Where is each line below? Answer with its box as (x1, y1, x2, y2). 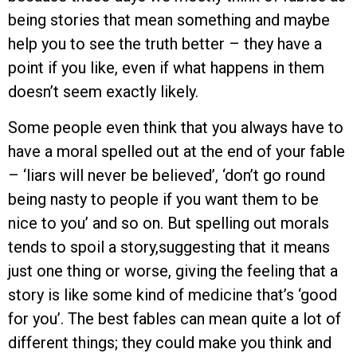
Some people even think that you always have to (8, 117, 343, 137)
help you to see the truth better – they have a (8, 34, 322, 54)
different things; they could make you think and (8, 332, 331, 352)
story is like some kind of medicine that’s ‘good (8, 284, 337, 304)
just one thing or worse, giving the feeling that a (8, 261, 338, 280)
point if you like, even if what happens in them (8, 58, 324, 78)
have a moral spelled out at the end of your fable (8, 141, 345, 161)
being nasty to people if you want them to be (8, 189, 319, 209)
